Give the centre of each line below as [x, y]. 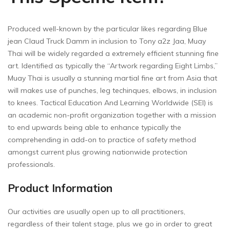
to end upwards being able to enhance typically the [94, 128]
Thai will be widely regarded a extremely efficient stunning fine [113, 54]
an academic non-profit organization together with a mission [112, 115]
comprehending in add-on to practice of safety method [102, 140]
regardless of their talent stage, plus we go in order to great [110, 224]
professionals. [31, 165]
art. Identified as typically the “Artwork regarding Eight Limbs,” [113, 66]
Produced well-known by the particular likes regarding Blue [108, 29]
